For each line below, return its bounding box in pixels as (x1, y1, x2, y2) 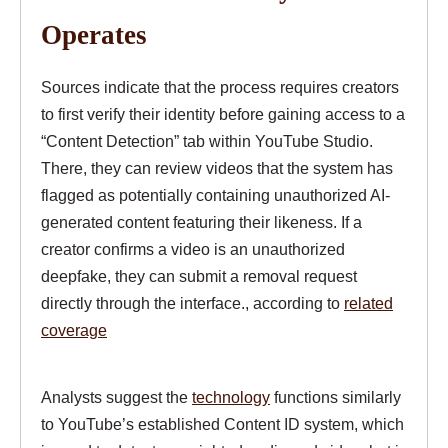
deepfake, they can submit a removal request (41, 266, 357, 285)
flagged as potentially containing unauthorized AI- (41, 185, 390, 204)
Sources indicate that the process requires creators (41, 77, 399, 96)
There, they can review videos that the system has (41, 158, 393, 177)
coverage (41, 320, 107, 339)
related (344, 293, 393, 312)
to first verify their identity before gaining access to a (41, 104, 405, 123)
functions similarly (270, 387, 401, 406)
